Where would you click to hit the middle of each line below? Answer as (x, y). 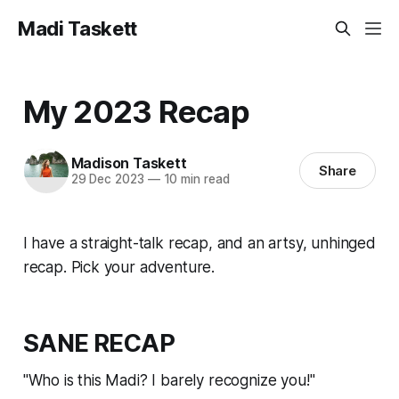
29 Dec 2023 (107, 179)
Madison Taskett (129, 163)
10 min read (195, 179)
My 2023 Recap (136, 111)
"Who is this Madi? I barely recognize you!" (169, 380)
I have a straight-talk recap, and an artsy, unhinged (199, 243)
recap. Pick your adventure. (119, 267)
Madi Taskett (78, 28)
